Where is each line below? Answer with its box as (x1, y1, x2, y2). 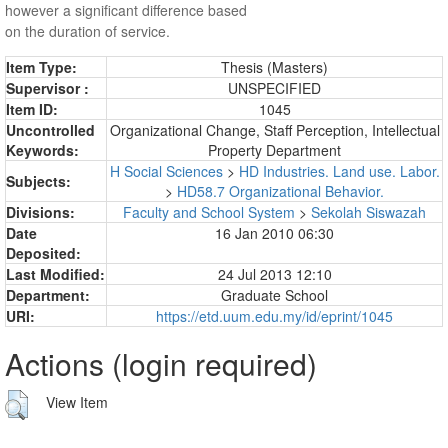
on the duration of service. (5, 20, 170, 41)
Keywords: (6, 139, 79, 160)
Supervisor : (6, 77, 89, 98)
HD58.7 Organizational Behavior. (177, 180, 384, 201)
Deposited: (6, 242, 81, 263)
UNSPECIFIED (228, 77, 321, 98)
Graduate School (221, 284, 328, 305)
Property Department (208, 139, 341, 160)
